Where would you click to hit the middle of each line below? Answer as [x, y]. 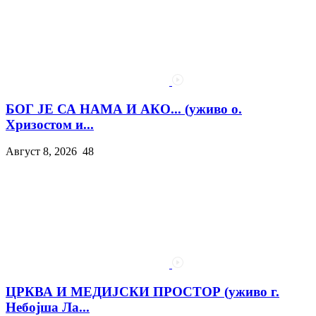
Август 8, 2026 [41, 152]
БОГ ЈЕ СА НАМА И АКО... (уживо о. [124, 109]
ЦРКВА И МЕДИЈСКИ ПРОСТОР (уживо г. [142, 292]
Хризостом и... [50, 124]
